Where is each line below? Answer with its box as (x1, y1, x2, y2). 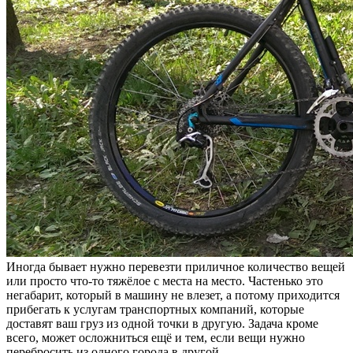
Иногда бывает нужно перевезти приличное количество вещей (6, 259, 345, 273)
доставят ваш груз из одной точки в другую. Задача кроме (6, 316, 318, 330)
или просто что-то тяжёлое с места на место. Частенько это (6, 273, 323, 288)
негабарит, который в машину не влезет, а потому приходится (6, 288, 340, 302)
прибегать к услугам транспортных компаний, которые (6, 302, 304, 316)
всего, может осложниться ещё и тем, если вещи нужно (6, 330, 305, 344)
